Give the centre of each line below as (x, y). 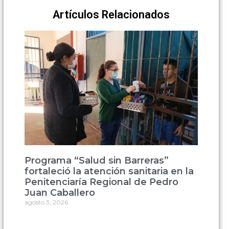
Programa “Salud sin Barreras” (96, 160)
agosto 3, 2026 (46, 202)
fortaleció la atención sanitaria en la (109, 171)
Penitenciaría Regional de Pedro (101, 182)
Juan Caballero (60, 192)
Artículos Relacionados (111, 14)
